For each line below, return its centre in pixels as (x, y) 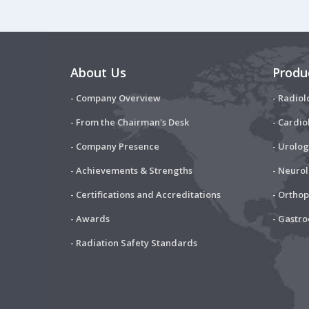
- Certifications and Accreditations (146, 194)
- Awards (90, 218)
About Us (98, 72)
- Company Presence (115, 146)
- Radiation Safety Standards (134, 242)
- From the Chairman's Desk (130, 122)
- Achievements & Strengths (131, 170)
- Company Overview (116, 98)
